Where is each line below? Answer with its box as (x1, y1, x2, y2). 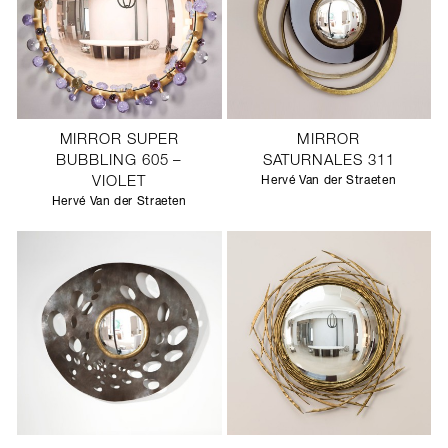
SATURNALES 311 (262, 153, 395, 169)
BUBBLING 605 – (56, 153, 183, 169)
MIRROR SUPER (59, 132, 179, 148)
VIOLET (92, 174, 147, 190)
